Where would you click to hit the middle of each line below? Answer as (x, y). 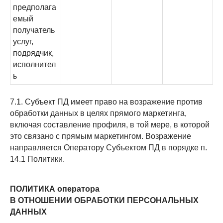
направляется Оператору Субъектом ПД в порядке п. (109, 148)
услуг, (23, 42)
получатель (34, 30)
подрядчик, (33, 53)
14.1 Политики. (37, 159)
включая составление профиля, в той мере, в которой (110, 125)
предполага (35, 7)
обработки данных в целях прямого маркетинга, (98, 113)
